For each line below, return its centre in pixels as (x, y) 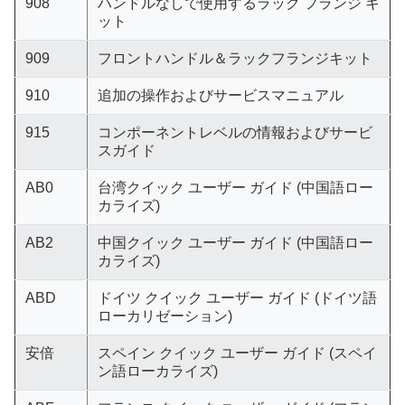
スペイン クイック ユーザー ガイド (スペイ (237, 353)
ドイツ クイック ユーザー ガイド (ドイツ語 (237, 298)
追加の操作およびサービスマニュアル (220, 95)
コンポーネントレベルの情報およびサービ (235, 132)
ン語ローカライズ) (157, 371)
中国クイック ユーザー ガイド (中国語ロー (235, 243)
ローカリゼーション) (165, 316)
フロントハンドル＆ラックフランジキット (235, 58)
